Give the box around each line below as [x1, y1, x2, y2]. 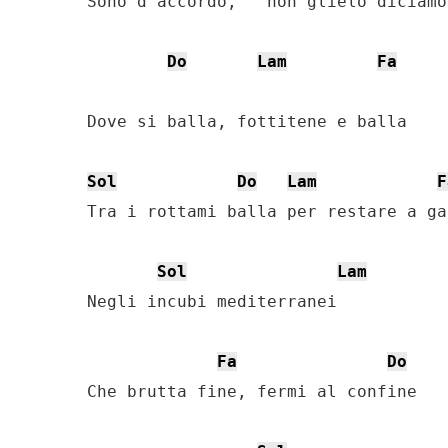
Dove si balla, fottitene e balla [87, 112, 407, 131]
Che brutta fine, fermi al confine [87, 382, 417, 401]
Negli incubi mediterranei [87, 292, 337, 311]
